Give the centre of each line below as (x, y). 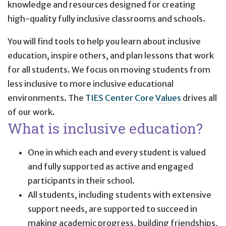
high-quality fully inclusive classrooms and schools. (106, 19)
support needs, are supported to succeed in (112, 209)
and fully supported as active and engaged (110, 166)
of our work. (31, 112)
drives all (199, 98)
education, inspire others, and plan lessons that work (111, 55)
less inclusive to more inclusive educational (91, 83)
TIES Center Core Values (133, 98)
